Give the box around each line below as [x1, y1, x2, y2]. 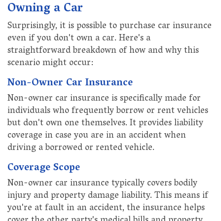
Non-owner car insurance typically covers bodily [7, 176, 197, 193]
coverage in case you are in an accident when [7, 128, 186, 145]
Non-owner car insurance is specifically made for [7, 91, 201, 108]
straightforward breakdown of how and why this [7, 43, 199, 60]
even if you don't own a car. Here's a [7, 31, 150, 48]
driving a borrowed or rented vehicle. [7, 140, 154, 157]
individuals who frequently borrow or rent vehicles [7, 103, 208, 120]
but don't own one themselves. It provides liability [7, 115, 203, 133]
